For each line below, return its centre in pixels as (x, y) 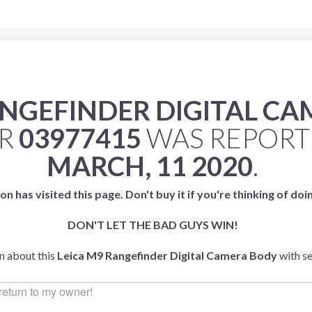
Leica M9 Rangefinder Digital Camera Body (167, 255)
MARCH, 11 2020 (150, 166)
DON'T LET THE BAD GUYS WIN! (153, 225)
